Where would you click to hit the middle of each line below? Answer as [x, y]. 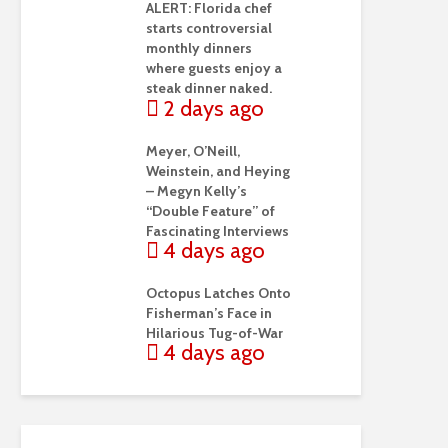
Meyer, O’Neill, [193, 150]
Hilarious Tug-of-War [214, 332]
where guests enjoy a [214, 68]
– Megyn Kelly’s [196, 190]
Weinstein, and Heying [218, 170]
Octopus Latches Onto [218, 292]
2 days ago [213, 108]
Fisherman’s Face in [209, 312]
